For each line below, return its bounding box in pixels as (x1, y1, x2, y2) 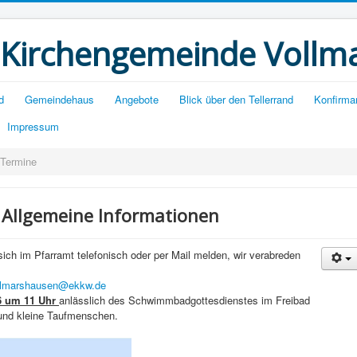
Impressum (7, 119, 59, 134)
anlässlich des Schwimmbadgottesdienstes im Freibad (59, 292, 310, 308)
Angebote (115, 92, 159, 107)
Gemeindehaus (25, 92, 94, 107)
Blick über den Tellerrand (179, 92, 293, 107)
